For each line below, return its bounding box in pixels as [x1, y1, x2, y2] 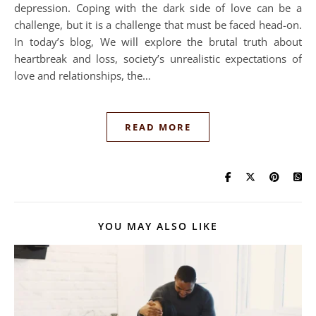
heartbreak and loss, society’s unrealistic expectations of [14, 51, 302, 66]
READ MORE [125, 121, 191, 133]
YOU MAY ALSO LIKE [98, 219, 218, 233]
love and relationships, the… [14, 68, 151, 83]
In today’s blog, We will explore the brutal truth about [14, 35, 302, 49]
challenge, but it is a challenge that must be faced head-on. [14, 18, 302, 32]
